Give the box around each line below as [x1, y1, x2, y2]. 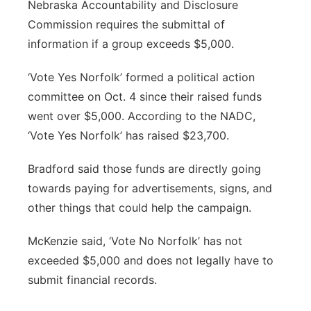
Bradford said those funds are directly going [28, 162, 261, 176]
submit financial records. [28, 273, 157, 287]
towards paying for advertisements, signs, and [28, 181, 272, 195]
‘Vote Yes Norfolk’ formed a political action [28, 70, 255, 84]
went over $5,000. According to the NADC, [28, 109, 255, 123]
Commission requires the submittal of [28, 17, 225, 31]
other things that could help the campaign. [28, 201, 251, 215]
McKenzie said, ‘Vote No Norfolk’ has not [28, 234, 242, 248]
